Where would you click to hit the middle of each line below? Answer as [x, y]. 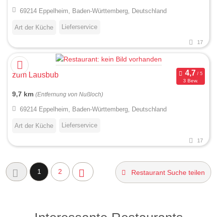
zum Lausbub [35, 75]
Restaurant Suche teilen [168, 172]
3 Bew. [190, 81]
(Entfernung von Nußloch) [69, 94]
